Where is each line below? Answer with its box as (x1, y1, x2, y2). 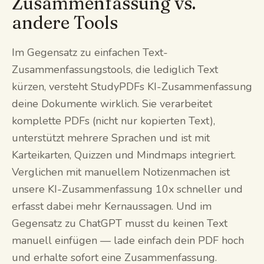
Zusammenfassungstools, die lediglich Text (12, 62, 218, 77)
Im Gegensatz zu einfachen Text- (12, 45, 168, 60)
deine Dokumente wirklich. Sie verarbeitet (12, 96, 212, 111)
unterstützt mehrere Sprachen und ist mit (12, 130, 210, 145)
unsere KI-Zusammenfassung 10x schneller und (12, 181, 243, 196)
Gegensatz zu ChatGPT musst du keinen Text (12, 216, 227, 230)
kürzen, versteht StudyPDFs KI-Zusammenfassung (12, 79, 252, 94)
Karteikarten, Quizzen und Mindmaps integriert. (12, 147, 236, 162)
